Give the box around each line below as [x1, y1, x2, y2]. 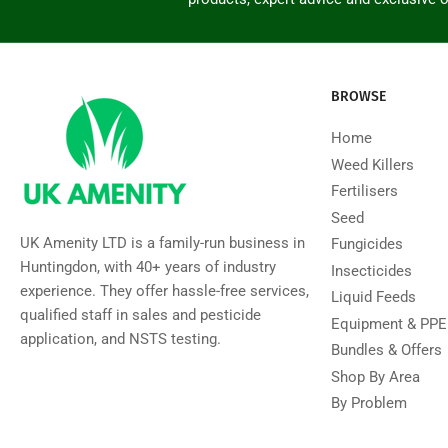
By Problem [331, 394, 407, 413]
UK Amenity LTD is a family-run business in [20, 234, 305, 253]
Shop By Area [331, 367, 420, 386]
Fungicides [331, 235, 403, 254]
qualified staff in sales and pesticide [20, 306, 261, 325]
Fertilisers [331, 182, 398, 201]
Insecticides [331, 261, 412, 280]
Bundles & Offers [331, 341, 442, 360]
